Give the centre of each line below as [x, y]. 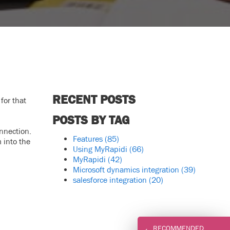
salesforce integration [111, 180]
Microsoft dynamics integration [127, 169]
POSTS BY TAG [91, 120]
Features [89, 139]
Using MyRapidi [101, 149]
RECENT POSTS [94, 99]
